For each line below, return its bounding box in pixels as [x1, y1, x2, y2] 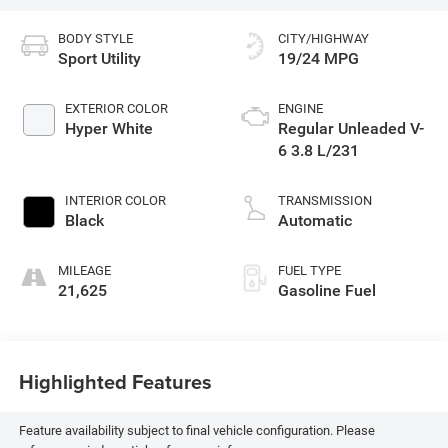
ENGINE [278, 100, 323, 116]
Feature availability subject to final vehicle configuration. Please [18, 422, 375, 438]
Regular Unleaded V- [278, 118, 424, 138]
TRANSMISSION [278, 192, 372, 208]
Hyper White [64, 118, 153, 138]
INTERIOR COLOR [64, 192, 166, 208]
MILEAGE [57, 262, 111, 278]
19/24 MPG [278, 48, 359, 68]
